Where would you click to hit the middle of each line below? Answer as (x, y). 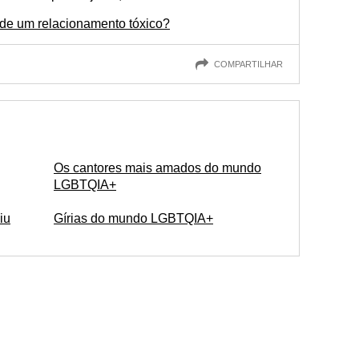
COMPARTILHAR (248, 64)
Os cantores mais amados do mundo (157, 168)
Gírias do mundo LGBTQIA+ (133, 218)
